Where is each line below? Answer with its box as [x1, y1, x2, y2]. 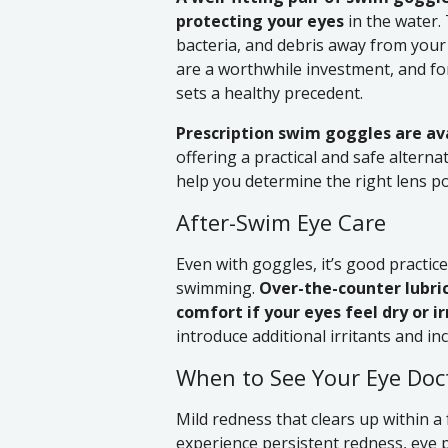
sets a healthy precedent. [176, 82, 363, 105]
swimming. [176, 277, 259, 300]
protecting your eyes [176, 10, 344, 33]
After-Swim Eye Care [176, 207, 386, 238]
